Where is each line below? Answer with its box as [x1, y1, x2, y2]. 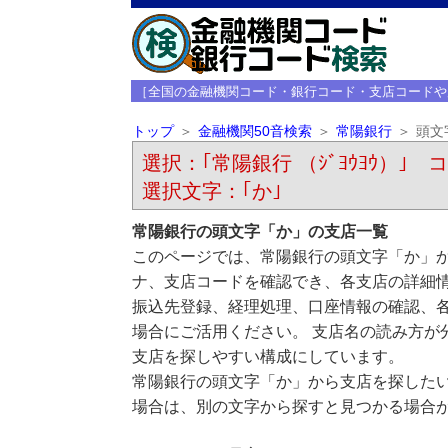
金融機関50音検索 [197, 124, 312, 139]
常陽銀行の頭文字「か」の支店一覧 [131, 223, 388, 240]
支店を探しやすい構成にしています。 [131, 348, 404, 365]
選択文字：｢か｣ [141, 180, 282, 202]
